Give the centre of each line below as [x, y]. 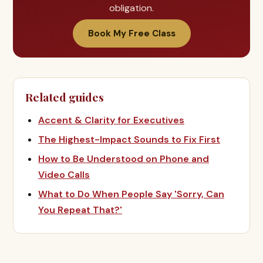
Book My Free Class [131, 33]
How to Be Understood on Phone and [124, 159]
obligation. [131, 8]
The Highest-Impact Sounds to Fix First [129, 139]
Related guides [65, 97]
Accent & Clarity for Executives [111, 120]
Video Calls [64, 175]
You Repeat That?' [80, 210]
